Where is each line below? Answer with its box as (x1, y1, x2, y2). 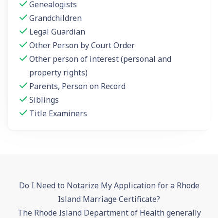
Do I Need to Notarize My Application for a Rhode (18, 180, 200, 191)
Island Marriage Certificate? (58, 193, 160, 204)
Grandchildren (29, 12, 82, 23)
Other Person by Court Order (29, 39, 135, 51)
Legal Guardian (29, 26, 85, 37)
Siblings (29, 94, 59, 105)
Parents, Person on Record (29, 80, 126, 91)
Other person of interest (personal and (29, 53, 171, 64)
